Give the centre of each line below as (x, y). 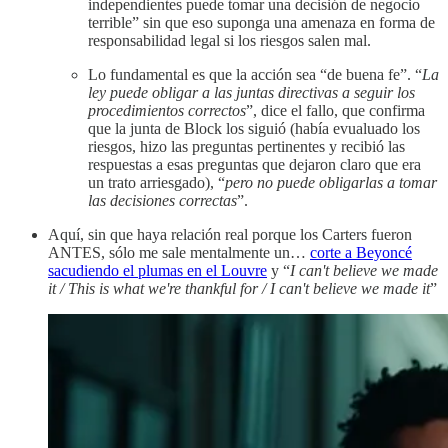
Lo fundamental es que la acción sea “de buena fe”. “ (255, 74)
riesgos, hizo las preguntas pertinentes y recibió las (246, 146)
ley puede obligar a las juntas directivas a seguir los (251, 92)
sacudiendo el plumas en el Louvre (157, 270)
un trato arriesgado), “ (156, 182)
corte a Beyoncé (361, 252)
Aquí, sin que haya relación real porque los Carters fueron (230, 234)
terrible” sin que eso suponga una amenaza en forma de (261, 22)
